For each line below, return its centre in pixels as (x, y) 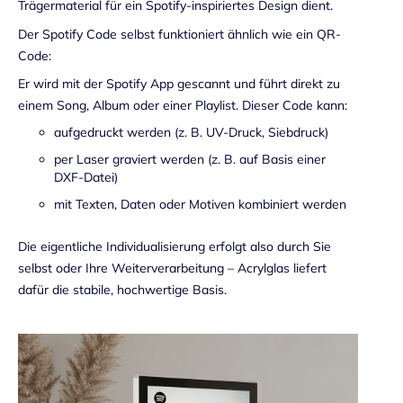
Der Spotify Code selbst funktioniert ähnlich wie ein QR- (179, 34)
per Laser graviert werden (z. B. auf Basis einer (190, 159)
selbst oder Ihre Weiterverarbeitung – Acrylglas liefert (172, 268)
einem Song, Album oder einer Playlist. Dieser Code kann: (183, 105)
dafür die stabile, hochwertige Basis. (122, 289)
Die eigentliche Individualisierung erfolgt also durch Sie (175, 246)
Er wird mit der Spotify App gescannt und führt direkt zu (179, 84)
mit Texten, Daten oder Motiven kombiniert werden (200, 204)
